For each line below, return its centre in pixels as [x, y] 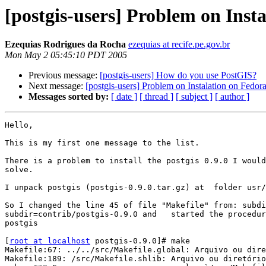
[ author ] [232, 97]
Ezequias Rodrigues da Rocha [65, 45]
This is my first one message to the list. [102, 143]
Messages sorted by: [69, 97]
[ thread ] [156, 97]
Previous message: [64, 75]
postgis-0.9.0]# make [140, 241]
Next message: [57, 86]
